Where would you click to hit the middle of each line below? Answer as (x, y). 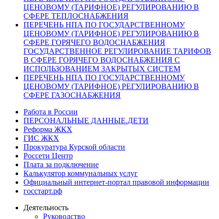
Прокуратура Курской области (74, 147)
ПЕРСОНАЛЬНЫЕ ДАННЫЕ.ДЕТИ (86, 120)
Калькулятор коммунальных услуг (81, 173)
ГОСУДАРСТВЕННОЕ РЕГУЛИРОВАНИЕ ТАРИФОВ (117, 51)
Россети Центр (48, 155)
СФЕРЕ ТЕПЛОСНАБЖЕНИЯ (76, 16)
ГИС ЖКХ (41, 138)
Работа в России (51, 111)
